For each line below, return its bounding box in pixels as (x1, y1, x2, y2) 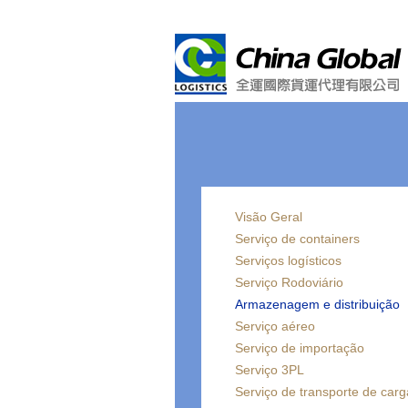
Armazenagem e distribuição (235, 297, 400, 311)
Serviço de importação (235, 341, 364, 355)
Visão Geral (235, 209, 302, 224)
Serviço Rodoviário (235, 275, 343, 290)
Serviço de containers (235, 231, 360, 246)
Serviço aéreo (235, 319, 315, 333)
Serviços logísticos (235, 253, 342, 268)
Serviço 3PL (235, 362, 304, 377)
